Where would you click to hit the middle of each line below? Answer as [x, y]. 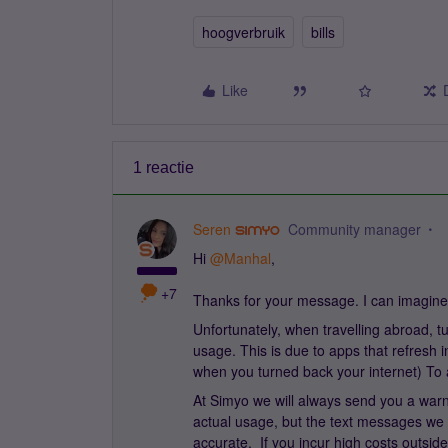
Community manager [354, 229]
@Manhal [240, 258]
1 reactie [163, 167]
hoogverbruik [243, 32]
